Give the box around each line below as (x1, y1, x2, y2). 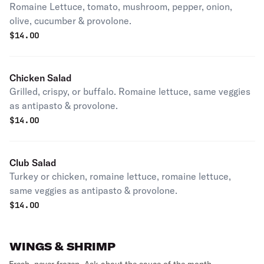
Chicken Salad (9, 72, 72, 84)
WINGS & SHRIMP (9, 240, 115, 253)
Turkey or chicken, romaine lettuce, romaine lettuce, (9, 170, 231, 182)
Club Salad (9, 157, 57, 169)
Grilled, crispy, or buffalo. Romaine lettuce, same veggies (9, 85, 250, 97)
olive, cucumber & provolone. (9, 15, 131, 27)
